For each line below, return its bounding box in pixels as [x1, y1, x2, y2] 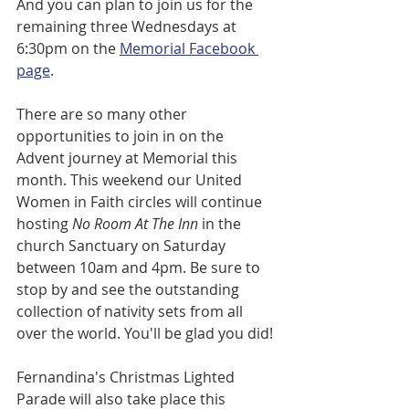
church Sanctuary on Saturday [16, 236, 229, 257]
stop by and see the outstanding [16, 279, 243, 300]
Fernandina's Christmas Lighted [16, 367, 238, 388]
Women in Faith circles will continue [16, 192, 266, 213]
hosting [16, 214, 72, 235]
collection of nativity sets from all [16, 301, 246, 322]
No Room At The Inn [72, 214, 202, 235]
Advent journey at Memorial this [16, 148, 241, 169]
